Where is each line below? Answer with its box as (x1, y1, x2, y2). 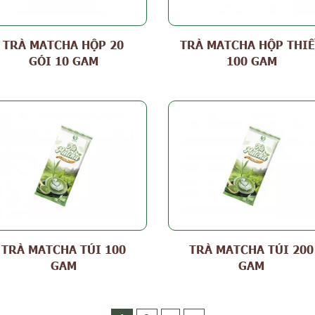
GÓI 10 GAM (28, 53, 98, 67)
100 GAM (226, 53, 277, 67)
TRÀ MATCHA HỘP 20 (3, 37, 124, 51)
